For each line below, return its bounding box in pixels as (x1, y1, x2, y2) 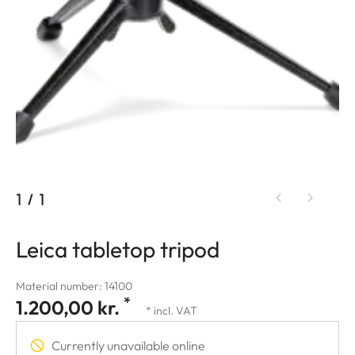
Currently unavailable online (52, 337, 205, 353)
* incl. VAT (146, 303, 197, 318)
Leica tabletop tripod (16, 235, 219, 263)
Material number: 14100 (16, 278, 132, 293)
